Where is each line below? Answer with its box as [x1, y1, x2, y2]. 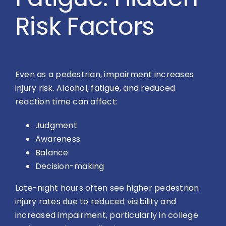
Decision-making [35, 160, 104, 172]
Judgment [35, 119, 77, 131]
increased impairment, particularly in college [15, 209, 198, 221]
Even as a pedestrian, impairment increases [15, 68, 194, 80]
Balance [35, 146, 69, 158]
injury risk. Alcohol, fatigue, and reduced [15, 82, 176, 94]
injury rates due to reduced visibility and [15, 195, 177, 207]
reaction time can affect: [15, 95, 118, 107]
